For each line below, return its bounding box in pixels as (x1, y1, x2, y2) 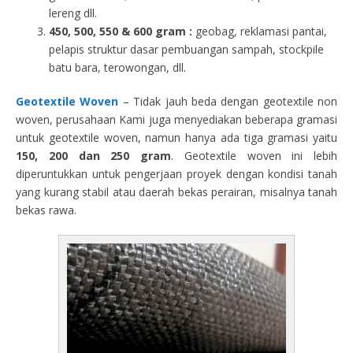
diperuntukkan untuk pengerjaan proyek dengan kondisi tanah (16, 166, 337, 181)
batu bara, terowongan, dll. (49, 60, 186, 75)
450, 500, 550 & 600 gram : (49, 24, 192, 39)
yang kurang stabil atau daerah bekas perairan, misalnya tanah (16, 184, 337, 199)
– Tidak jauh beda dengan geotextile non (118, 94, 337, 109)
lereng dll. (49, 6, 97, 20)
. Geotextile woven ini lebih (171, 148, 337, 163)
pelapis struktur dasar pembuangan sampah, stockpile (49, 42, 324, 57)
